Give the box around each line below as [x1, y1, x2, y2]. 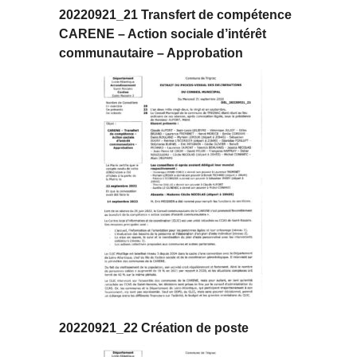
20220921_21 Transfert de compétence [59, 8, 292, 22]
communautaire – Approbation [59, 46, 243, 61]
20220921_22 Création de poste [59, 321, 249, 335]
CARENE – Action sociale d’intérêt [59, 27, 266, 41]
